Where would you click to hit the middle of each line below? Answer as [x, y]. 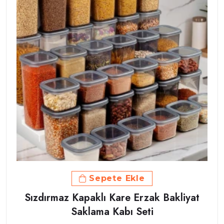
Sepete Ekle [117, 178]
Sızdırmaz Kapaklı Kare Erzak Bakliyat [112, 198]
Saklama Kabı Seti [112, 212]
